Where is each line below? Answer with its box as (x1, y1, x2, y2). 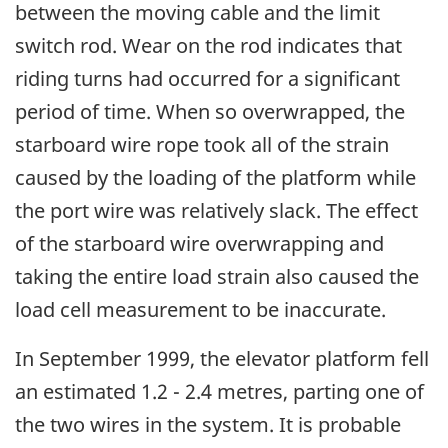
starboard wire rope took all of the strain (15, 131, 389, 159)
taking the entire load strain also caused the (15, 263, 419, 291)
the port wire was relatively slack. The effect (15, 197, 418, 225)
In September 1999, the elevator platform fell (15, 345, 429, 373)
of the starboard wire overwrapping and (15, 230, 384, 258)
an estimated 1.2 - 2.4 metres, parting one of (15, 378, 424, 406)
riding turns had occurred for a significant (15, 65, 400, 93)
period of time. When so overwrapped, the (15, 98, 405, 126)
